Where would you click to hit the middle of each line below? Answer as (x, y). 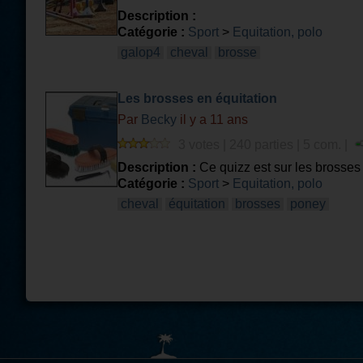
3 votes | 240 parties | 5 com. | (265, 145)
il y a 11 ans (212, 120)
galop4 (141, 52)
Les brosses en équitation (197, 98)
